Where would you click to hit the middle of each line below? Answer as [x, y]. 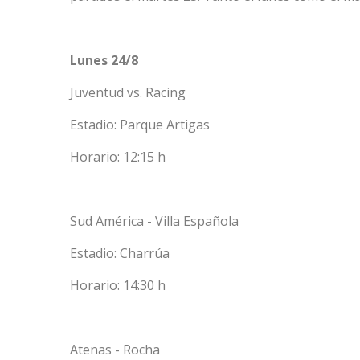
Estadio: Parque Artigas [140, 125]
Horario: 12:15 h [118, 157]
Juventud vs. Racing [128, 93]
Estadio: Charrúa [120, 254]
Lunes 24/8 [104, 61]
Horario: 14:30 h [118, 286]
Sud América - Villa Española [154, 221]
